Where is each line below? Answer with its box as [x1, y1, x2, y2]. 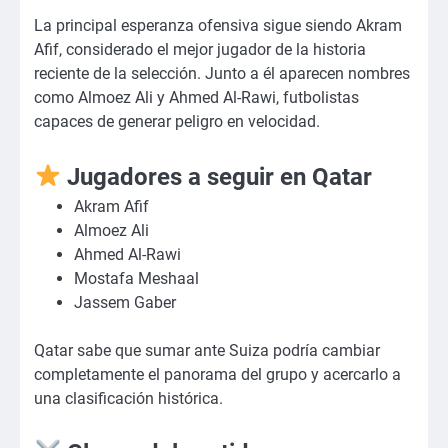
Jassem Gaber [74, 292, 176, 312]
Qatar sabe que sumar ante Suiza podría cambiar [34, 340, 380, 360]
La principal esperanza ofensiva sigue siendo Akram [34, 16, 402, 36]
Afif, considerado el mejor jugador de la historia [34, 40, 366, 60]
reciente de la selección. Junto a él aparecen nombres [34, 64, 410, 84]
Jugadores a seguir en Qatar [61, 162, 373, 191]
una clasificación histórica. [34, 388, 223, 408]
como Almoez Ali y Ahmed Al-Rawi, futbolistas [34, 88, 359, 108]
